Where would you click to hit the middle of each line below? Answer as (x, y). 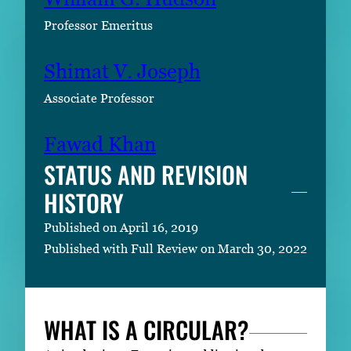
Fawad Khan (100, 145)
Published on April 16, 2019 (121, 228)
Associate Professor (99, 98)
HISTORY (84, 203)
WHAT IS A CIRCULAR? (147, 330)
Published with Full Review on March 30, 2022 (175, 249)
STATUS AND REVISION (146, 175)
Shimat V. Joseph (122, 72)
